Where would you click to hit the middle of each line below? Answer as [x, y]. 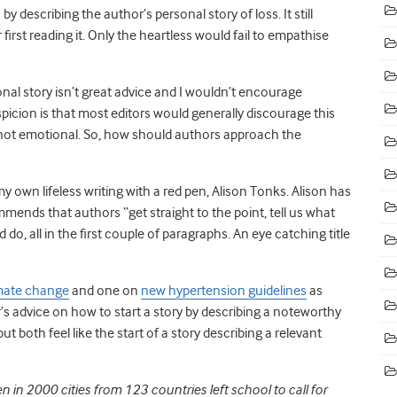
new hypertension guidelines [224, 290]
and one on [105, 290]
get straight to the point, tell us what [232, 212]
